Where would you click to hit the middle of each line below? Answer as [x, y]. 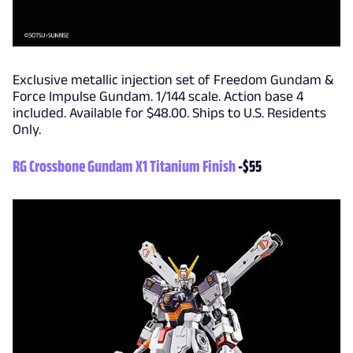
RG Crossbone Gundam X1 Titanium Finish [125, 165]
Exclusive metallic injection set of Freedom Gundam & [173, 80]
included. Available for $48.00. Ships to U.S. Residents [169, 113]
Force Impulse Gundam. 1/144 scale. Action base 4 [158, 96]
